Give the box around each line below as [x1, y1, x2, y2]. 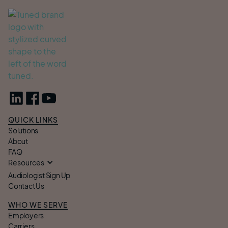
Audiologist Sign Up [8, 170, 71, 180]
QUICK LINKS [8, 115, 58, 124]
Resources [8, 157, 44, 167]
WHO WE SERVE [8, 199, 68, 209]
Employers [8, 210, 44, 220]
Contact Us [8, 181, 44, 190]
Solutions [8, 125, 39, 135]
